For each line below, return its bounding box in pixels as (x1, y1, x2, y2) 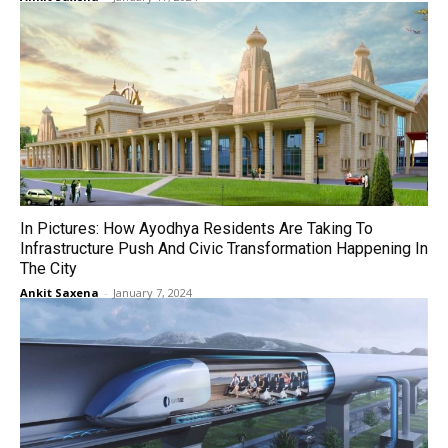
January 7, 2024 (113, 285, 192, 300)
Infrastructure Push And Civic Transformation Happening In (20, 239, 428, 258)
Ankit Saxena (20, 285, 99, 300)
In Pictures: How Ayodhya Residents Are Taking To (20, 219, 373, 238)
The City (20, 259, 77, 278)
